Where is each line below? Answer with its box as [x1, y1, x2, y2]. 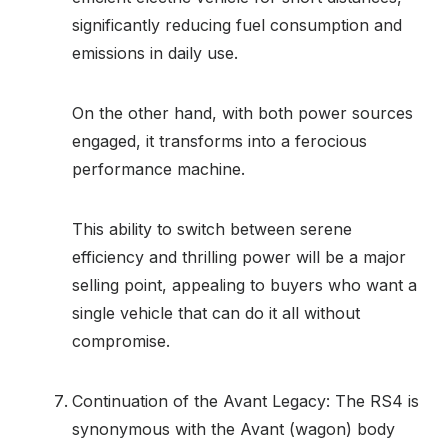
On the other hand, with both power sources [72, 102, 413, 123]
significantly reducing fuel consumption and [72, 14, 402, 35]
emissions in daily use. [72, 42, 238, 63]
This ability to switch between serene [72, 218, 352, 239]
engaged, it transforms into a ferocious [72, 130, 367, 151]
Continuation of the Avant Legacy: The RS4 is [72, 390, 419, 411]
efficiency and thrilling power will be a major [72, 246, 406, 267]
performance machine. [72, 158, 245, 179]
